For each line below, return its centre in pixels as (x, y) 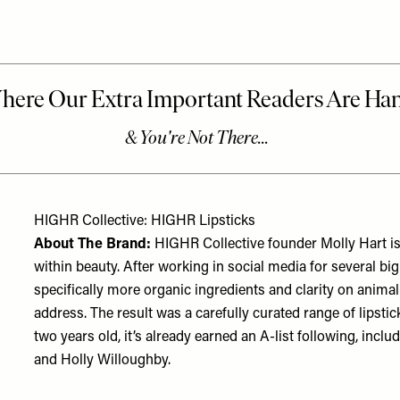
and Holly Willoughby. (104, 361)
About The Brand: (95, 245)
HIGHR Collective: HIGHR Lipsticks (145, 221)
